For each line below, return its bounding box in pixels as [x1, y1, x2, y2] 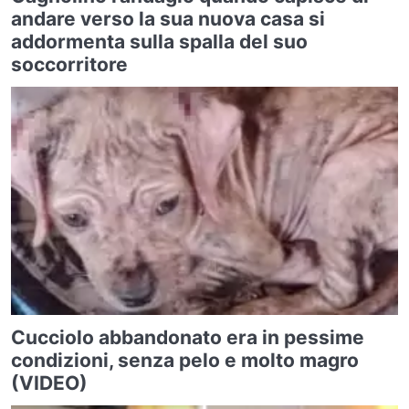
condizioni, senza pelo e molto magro [11, 349, 359, 372]
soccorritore [11, 53, 128, 76]
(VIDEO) [11, 372, 88, 394]
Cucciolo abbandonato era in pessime [11, 326, 364, 349]
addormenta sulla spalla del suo [11, 30, 308, 53]
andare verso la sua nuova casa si [11, 7, 325, 30]
